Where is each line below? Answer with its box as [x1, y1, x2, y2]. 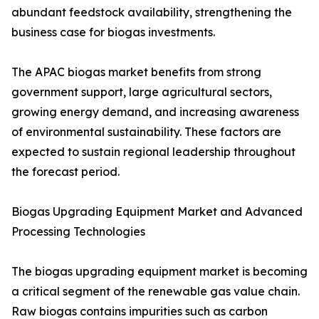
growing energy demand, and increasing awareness [11, 105, 299, 120]
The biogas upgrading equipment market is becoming [11, 264, 308, 279]
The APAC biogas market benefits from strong [11, 65, 261, 80]
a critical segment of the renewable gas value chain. [11, 284, 300, 299]
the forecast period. [11, 164, 120, 179]
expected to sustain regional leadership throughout [11, 145, 296, 159]
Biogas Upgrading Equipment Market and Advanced [11, 204, 303, 219]
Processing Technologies [11, 224, 145, 239]
